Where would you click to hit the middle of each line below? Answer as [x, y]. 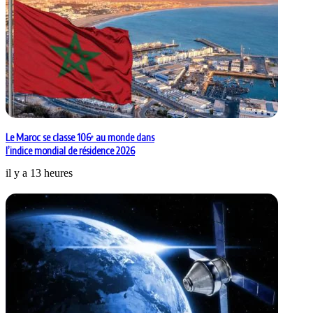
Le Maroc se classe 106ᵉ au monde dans [80, 138]
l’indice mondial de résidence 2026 [70, 151]
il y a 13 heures [39, 173]
